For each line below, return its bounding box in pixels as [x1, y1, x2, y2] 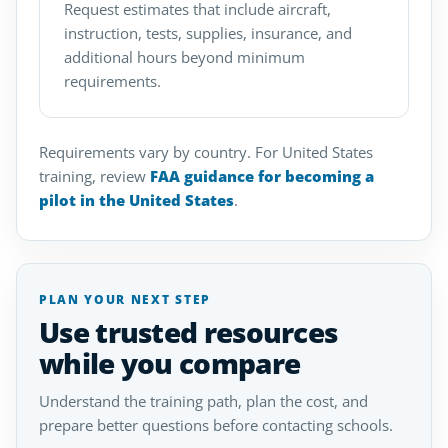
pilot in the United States [39, 190, 234, 210]
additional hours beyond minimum [64, 47, 305, 67]
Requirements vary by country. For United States [39, 142, 373, 162]
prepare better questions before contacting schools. [39, 415, 393, 435]
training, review [39, 166, 150, 186]
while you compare [39, 344, 301, 382]
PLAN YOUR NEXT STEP [39, 291, 211, 308]
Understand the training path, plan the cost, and [39, 391, 368, 411]
